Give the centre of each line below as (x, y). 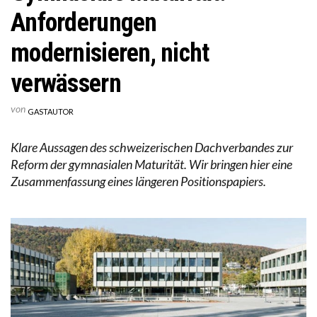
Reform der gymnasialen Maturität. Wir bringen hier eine (151, 164)
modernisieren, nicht (110, 53)
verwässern (66, 83)
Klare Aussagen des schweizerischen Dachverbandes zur (152, 147)
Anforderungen (84, 22)
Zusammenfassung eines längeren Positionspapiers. (138, 181)
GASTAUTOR (51, 111)
